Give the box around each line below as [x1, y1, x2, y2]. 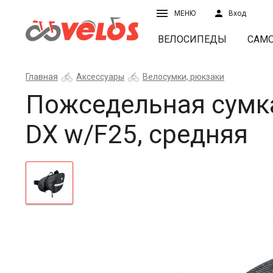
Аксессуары [76, 72, 124, 82]
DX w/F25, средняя [26, 119, 248, 149]
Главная [26, 72, 58, 82]
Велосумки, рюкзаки [143, 72, 224, 82]
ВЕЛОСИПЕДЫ [158, 34, 227, 45]
